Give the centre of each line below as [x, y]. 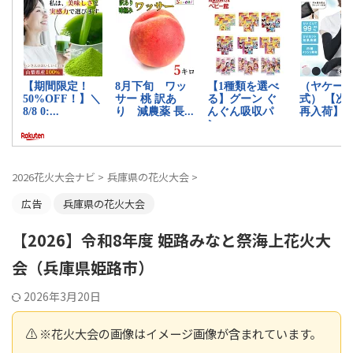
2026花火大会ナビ [54, 177]
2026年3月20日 [62, 297]
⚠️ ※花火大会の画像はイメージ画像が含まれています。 [173, 334]
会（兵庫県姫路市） [83, 268]
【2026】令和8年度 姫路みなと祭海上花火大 [171, 240]
